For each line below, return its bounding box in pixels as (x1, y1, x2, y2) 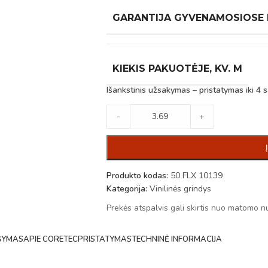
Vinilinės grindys (149, 183, 211, 194)
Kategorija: (106, 183, 147, 194)
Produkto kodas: (106, 170, 170, 181)
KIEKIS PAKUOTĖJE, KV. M (112, 63, 242, 74)
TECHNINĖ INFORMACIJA (131, 234, 222, 245)
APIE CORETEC (23, 234, 78, 245)
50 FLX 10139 (170, 170, 223, 181)
